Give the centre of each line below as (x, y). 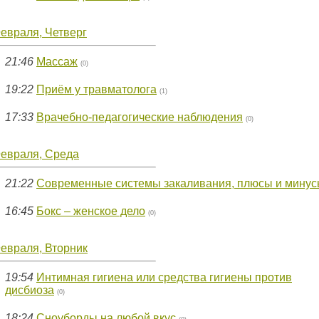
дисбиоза (30, 290)
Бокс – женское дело (91, 211)
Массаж (57, 62)
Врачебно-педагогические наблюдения (140, 117)
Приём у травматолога (96, 89)
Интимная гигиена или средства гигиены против (164, 277)
